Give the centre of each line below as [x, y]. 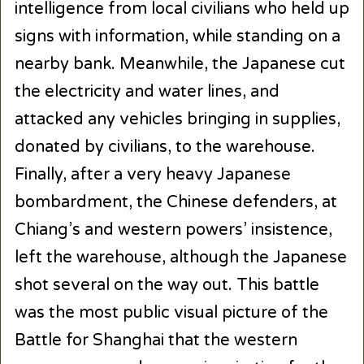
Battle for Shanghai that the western [156, 340]
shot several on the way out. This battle [167, 285]
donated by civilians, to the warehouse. [165, 147]
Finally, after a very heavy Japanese [152, 174]
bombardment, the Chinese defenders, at [175, 202]
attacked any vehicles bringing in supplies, [177, 119]
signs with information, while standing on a [177, 36]
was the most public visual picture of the [171, 312]
